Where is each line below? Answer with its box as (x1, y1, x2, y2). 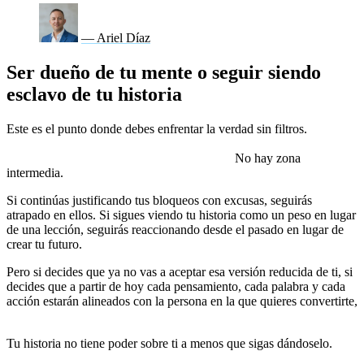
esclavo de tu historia (6, 83, 182, 105)
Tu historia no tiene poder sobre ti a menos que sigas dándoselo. (6, 336, 332, 350)
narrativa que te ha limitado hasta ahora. (6, 150, 232, 165)
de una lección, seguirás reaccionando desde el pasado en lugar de (6, 222, 344, 236)
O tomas (310, 121, 356, 136)
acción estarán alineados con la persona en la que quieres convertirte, (6, 293, 357, 308)
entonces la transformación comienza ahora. (6, 308, 248, 323)
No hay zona (232, 150, 301, 165)
